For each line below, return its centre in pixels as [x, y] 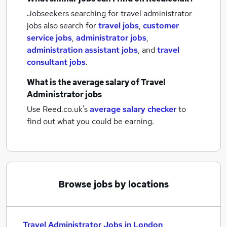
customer [161, 26]
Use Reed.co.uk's [57, 109]
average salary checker [133, 109]
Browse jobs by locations [113, 184]
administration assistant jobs [82, 50]
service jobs [49, 38]
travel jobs [119, 26]
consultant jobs [56, 62]
